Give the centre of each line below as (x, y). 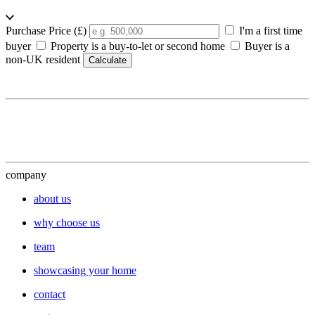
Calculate (108, 60)
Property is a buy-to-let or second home (136, 46)
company (26, 175)
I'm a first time (269, 31)
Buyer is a (266, 46)
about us (52, 199)
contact (50, 295)
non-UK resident (43, 60)
